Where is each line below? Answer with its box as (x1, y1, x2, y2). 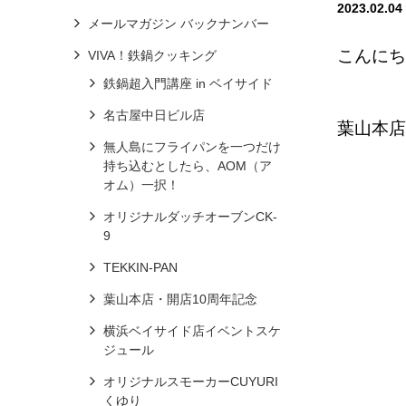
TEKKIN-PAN (102, 260, 178, 275)
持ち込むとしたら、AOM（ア (102, 159, 272, 173)
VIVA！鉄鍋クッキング (88, 48, 217, 63)
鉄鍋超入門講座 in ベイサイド (102, 76, 273, 91)
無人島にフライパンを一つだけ (102, 140, 281, 154)
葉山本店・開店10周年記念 (102, 292, 257, 306)
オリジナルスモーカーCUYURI (102, 374, 278, 389)
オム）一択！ (102, 178, 179, 192)
